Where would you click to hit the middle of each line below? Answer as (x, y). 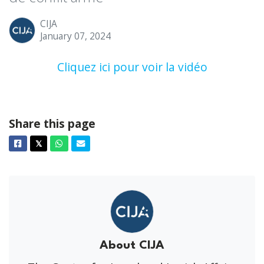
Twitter (55, 144)
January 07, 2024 (75, 37)
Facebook (39, 144)
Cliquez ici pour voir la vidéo (132, 67)
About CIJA (132, 245)
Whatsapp (82, 144)
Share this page (52, 123)
